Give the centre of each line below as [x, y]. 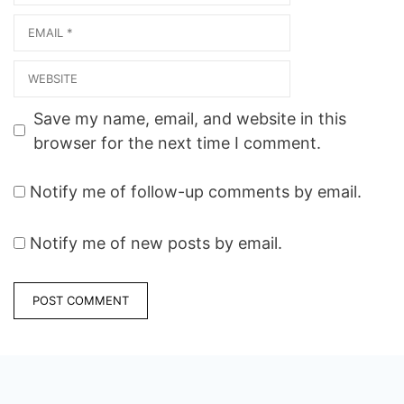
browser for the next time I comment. [177, 142]
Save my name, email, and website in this [190, 118]
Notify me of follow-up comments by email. [196, 191]
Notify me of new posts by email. [156, 243]
